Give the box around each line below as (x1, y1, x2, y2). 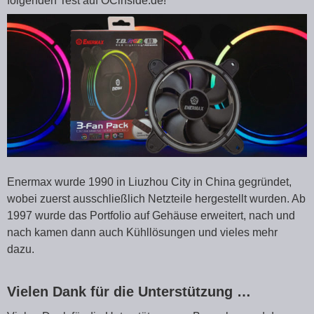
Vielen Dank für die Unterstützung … (7, 284, 251, 300)
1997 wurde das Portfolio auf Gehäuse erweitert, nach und (7, 210, 295, 222)
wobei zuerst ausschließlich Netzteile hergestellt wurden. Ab (7, 193, 306, 205)
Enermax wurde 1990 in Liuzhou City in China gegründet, (7, 176, 292, 189)
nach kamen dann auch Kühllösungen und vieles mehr (7, 226, 278, 239)
